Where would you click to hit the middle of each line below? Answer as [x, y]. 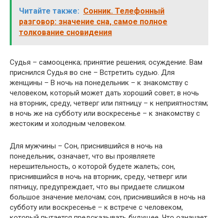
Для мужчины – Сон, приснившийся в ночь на [86, 146]
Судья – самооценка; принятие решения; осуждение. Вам [106, 62]
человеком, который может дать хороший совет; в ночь [104, 93]
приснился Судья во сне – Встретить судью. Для [92, 73]
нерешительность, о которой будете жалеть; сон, [92, 166]
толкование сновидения [65, 32]
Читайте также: [49, 11]
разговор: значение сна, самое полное [93, 22]
